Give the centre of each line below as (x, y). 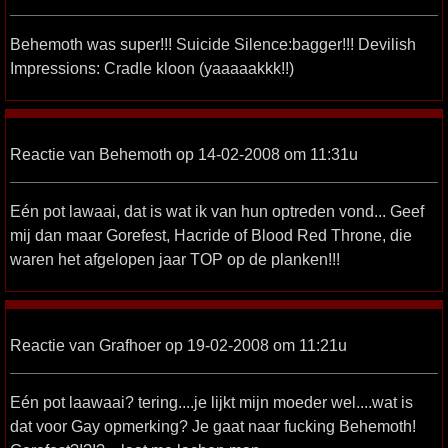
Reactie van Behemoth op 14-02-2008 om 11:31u (184, 153)
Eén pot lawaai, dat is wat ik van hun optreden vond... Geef (217, 210)
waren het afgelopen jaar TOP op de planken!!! (175, 258)
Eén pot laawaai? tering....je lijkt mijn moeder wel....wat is (211, 401)
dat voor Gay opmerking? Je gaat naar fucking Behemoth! (213, 425)
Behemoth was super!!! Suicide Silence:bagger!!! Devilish (213, 43)
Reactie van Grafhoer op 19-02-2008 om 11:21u (178, 344)
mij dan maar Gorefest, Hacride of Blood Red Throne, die (211, 234)
